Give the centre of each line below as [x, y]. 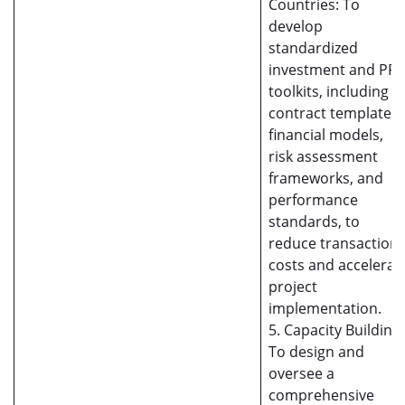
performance [313, 200]
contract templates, [335, 113]
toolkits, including [329, 91]
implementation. [325, 308]
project [293, 287]
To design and [316, 352]
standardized [313, 48]
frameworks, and [326, 178]
